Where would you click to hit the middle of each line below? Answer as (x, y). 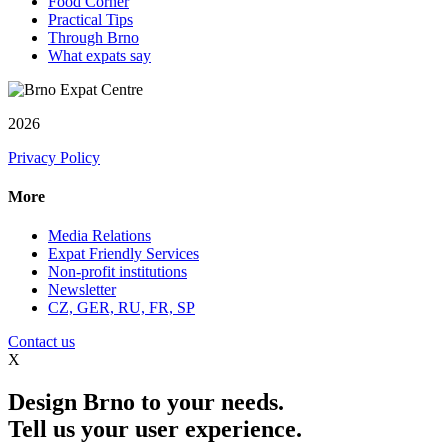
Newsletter (82, 290)
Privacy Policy (54, 157)
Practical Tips (90, 19)
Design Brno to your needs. (146, 402)
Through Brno (93, 37)
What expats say (99, 55)
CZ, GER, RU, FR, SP (121, 308)
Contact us (41, 342)
